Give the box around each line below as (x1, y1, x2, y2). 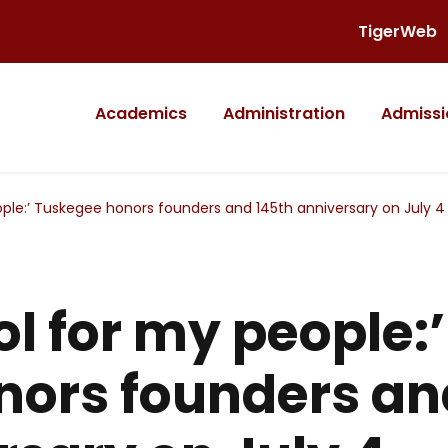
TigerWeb (358, 20, 437, 43)
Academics (95, 102, 187, 125)
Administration (223, 102, 345, 125)
